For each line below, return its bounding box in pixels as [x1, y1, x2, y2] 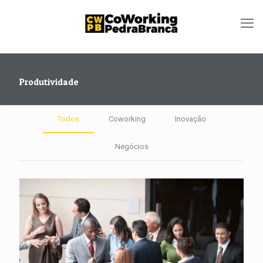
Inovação [174, 114, 206, 123]
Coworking [108, 114, 146, 123]
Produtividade [19, 76, 79, 87]
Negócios [114, 142, 149, 151]
